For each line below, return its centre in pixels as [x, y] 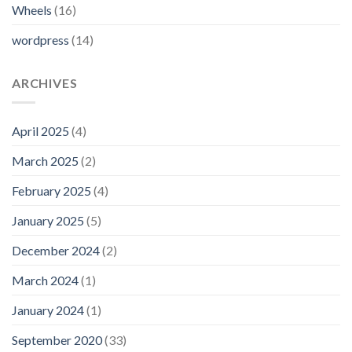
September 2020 [57, 339]
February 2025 [51, 190]
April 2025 [40, 130]
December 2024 [56, 250]
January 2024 [48, 310]
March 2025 [45, 160]
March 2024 [45, 280]
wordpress [40, 40]
